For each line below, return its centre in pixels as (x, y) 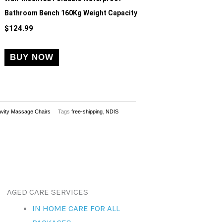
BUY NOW (32, 57)
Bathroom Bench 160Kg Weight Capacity (71, 13)
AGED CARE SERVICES (48, 192)
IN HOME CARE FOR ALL (76, 208)
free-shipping (87, 111)
